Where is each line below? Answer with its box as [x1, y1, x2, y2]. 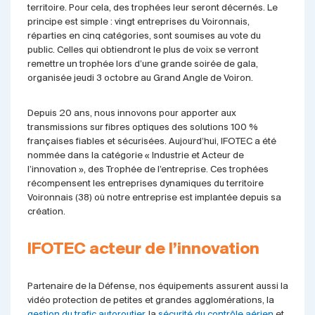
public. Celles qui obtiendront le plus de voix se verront [27, 45, 259, 56]
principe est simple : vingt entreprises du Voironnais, [27, 17, 250, 27]
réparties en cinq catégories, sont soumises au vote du [27, 31, 261, 41]
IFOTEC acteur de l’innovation [27, 241, 259, 258]
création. [27, 207, 65, 217]
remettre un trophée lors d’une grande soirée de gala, [27, 59, 258, 70]
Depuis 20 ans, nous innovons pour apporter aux [27, 108, 236, 119]
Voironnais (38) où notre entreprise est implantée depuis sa [27, 193, 281, 203]
